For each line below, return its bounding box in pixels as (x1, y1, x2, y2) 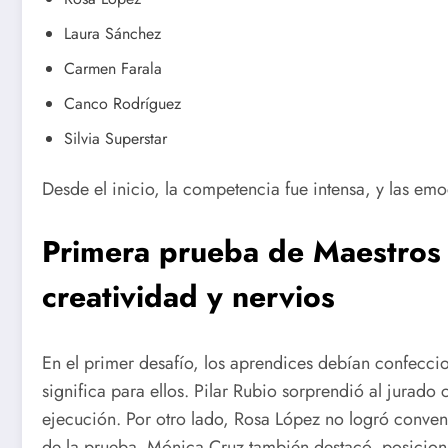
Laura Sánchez (64, 22, 161, 46)
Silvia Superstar (64, 127, 167, 151)
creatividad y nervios (42, 274, 335, 318)
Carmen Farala (64, 57, 162, 81)
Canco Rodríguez (64, 92, 181, 116)
